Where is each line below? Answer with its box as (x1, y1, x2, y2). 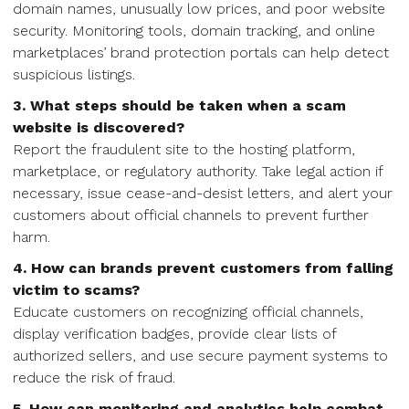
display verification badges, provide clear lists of (13, 325, 336, 342)
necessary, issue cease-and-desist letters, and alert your (13, 184, 393, 202)
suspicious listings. (13, 66, 135, 83)
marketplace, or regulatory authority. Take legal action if (13, 163, 383, 180)
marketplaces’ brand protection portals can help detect (13, 44, 389, 61)
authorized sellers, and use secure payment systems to (13, 347, 388, 364)
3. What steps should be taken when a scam (13, 97, 346, 114)
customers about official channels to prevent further (13, 206, 369, 224)
